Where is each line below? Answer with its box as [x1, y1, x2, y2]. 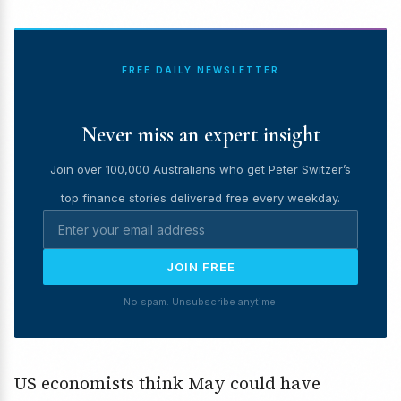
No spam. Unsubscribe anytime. [123, 295, 278, 309]
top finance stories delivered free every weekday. [61, 191, 340, 206]
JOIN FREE [166, 260, 235, 275]
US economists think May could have [14, 371, 320, 396]
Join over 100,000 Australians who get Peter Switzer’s [50, 162, 351, 177]
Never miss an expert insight [81, 122, 320, 149]
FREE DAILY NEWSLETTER [122, 64, 279, 76]
